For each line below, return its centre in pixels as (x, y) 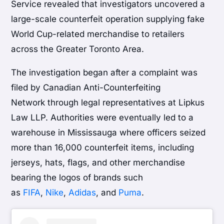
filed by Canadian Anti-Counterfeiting (86, 88)
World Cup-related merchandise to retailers (98, 34)
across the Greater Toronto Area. (78, 49)
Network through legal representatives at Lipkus (108, 103)
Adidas (82, 193)
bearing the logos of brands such (77, 178)
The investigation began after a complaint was (104, 73)
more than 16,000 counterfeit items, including (103, 148)
